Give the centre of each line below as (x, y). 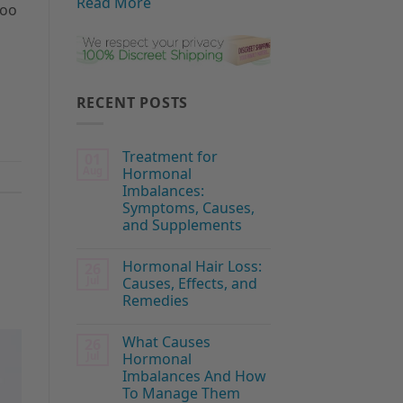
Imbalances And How (194, 376)
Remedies (155, 301)
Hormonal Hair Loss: (192, 267)
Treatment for (170, 157)
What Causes (166, 342)
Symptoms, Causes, (188, 208)
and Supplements (182, 225)
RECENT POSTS (132, 102)
